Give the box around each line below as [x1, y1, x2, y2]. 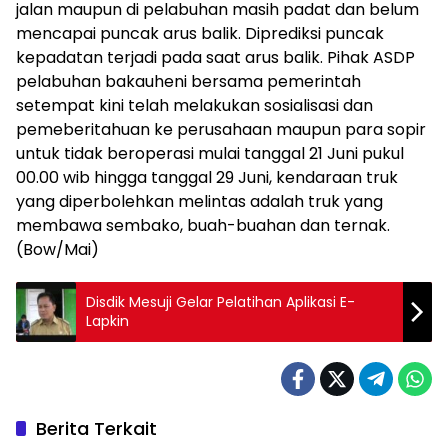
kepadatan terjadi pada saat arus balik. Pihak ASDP [16, 46, 415, 69]
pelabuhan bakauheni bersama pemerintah [16, 70, 361, 93]
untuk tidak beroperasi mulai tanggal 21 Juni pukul [16, 142, 404, 165]
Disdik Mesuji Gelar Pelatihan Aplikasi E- [86, 292, 355, 312]
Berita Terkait [36, 416, 157, 441]
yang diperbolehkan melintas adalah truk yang [16, 190, 383, 213]
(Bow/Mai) [16, 238, 99, 261]
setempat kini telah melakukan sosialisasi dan [16, 94, 373, 117]
